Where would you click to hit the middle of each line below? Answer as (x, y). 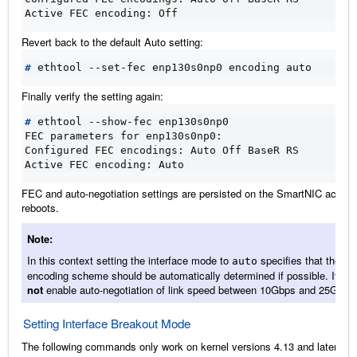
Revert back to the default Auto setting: (112, 41)
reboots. (40, 207)
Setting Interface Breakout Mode (107, 323)
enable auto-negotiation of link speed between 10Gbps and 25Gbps (199, 289)
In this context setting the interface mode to (129, 260)
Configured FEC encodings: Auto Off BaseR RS (162, 150)
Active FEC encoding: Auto (104, 164)
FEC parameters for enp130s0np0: (124, 135)
